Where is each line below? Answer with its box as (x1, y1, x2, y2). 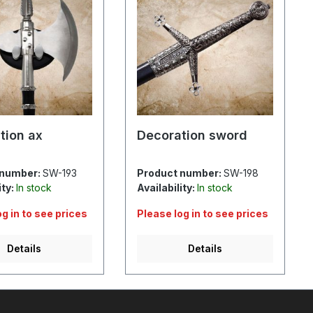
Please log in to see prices (137, 207, 269, 219)
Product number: (137, 166, 224, 179)
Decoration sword (137, 127, 248, 143)
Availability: (137, 181, 198, 194)
